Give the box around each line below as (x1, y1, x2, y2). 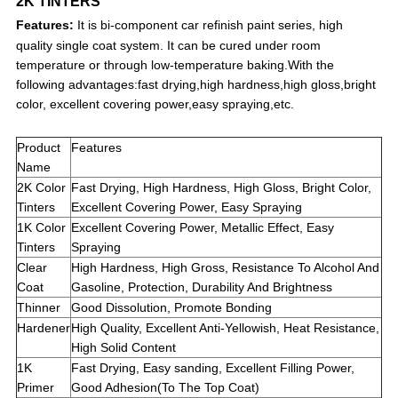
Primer (16, 380, 54, 395)
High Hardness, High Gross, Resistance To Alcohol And (70, 260, 379, 275)
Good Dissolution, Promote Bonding (70, 300, 272, 315)
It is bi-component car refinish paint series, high (73, 18, 343, 33)
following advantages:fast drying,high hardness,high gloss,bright (15, 77, 376, 92)
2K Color (16, 180, 66, 195)
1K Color (16, 220, 66, 235)
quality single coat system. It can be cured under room (15, 38, 321, 53)
